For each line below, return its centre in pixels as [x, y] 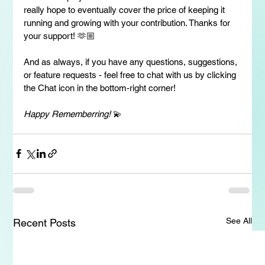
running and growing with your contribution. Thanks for [128, 22]
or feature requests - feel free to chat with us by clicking [131, 75]
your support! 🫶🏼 [60, 35]
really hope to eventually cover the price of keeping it [126, 9]
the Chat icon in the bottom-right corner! [100, 88]
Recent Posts [45, 222]
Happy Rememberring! [67, 114]
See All [239, 220]
